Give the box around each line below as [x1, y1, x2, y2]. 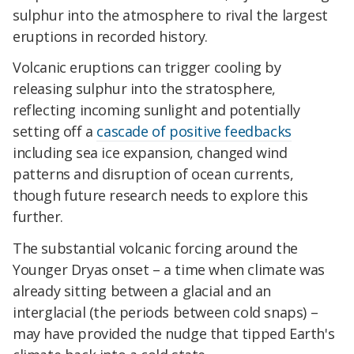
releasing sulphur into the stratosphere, [13, 79, 277, 99]
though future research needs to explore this [13, 186, 308, 205]
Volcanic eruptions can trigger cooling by [13, 58, 281, 77]
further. [13, 207, 63, 227]
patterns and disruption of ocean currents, [13, 164, 294, 184]
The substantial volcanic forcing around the [13, 239, 298, 258]
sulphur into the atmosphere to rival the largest [13, 5, 328, 24]
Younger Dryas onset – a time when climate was [13, 260, 326, 280]
